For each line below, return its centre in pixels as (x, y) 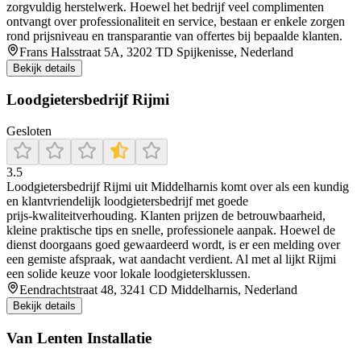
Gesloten (29, 131)
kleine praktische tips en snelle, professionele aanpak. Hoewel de (171, 230)
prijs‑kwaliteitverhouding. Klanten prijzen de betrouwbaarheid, (166, 216)
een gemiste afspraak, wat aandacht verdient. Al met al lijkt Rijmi (171, 259)
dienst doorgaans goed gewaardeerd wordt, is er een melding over (173, 245)
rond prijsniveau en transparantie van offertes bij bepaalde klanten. (174, 35)
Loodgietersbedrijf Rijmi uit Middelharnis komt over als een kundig (178, 187)
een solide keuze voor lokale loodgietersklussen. (129, 274)
